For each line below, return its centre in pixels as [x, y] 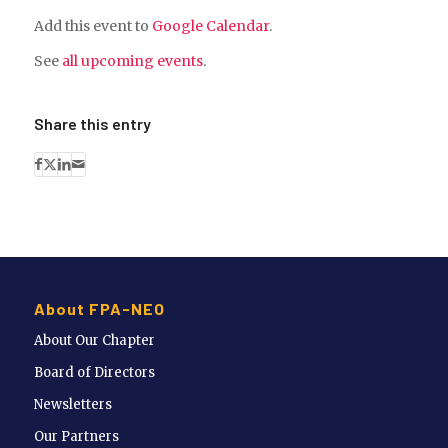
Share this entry [92, 123]
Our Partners [76, 437]
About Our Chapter [94, 341]
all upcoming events [132, 60]
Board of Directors [94, 373]
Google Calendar [210, 25]
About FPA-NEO [99, 309]
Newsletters [72, 405]
